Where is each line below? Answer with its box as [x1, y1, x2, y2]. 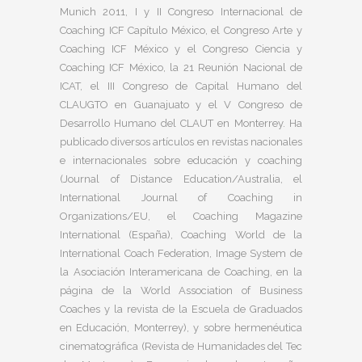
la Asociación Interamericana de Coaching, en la [60, 266, 302, 278]
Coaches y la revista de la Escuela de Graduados [60, 303, 302, 315]
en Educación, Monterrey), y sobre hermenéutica [60, 322, 302, 334]
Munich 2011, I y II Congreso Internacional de [60, 6, 302, 18]
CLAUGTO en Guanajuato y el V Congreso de [60, 99, 302, 111]
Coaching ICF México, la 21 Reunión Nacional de [60, 61, 302, 74]
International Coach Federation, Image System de [60, 247, 302, 259]
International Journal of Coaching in [60, 192, 302, 204]
